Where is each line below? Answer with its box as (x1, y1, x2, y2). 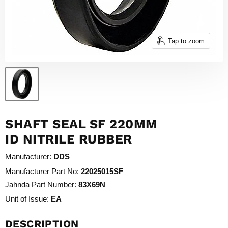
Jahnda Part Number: (5, 180, 76, 189)
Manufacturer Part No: (5, 166, 79, 176)
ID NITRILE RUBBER (5, 131, 132, 147)
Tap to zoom (167, 37, 205, 45)
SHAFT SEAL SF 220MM (5, 116, 158, 131)
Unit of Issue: (5, 194, 49, 203)
